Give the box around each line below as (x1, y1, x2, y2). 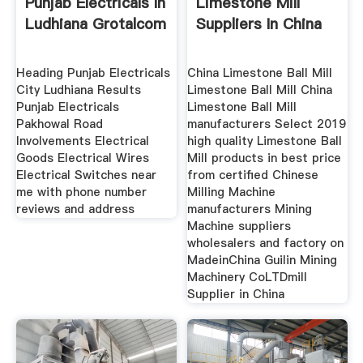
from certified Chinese (187, 167, 319, 184)
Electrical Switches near (15, 167, 156, 184)
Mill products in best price (187, 150, 342, 167)
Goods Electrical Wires (15, 150, 149, 167)
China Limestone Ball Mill (187, 65, 333, 82)
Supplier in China (187, 286, 285, 303)
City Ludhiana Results (15, 82, 141, 99)
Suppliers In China (196, 13, 322, 34)
